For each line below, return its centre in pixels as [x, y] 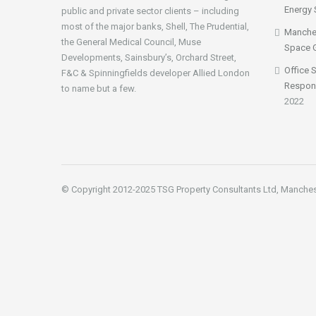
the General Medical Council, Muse [131, 42]
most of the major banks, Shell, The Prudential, [155, 26]
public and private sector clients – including [150, 11]
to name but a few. [99, 89]
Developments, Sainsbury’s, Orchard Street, [149, 57]
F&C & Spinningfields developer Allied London [156, 73]
